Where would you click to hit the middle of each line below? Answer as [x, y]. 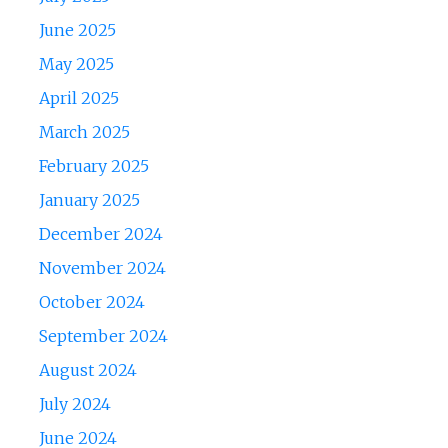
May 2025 [76, 64]
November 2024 [102, 268]
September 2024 [103, 336]
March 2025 [84, 132]
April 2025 [78, 98]
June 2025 [77, 30]
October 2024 [91, 302]
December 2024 [100, 234]
